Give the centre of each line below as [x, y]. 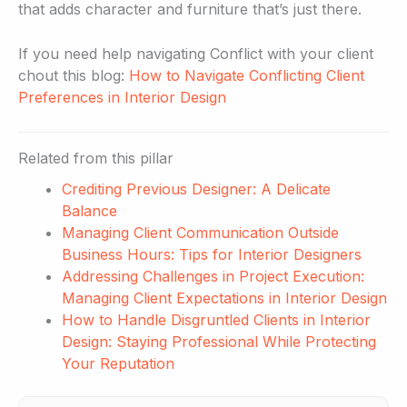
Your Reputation [118, 363]
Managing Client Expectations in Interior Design [224, 298]
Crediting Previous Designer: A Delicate [196, 189]
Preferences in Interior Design [122, 98]
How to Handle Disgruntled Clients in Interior [216, 319]
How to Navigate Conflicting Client [247, 76]
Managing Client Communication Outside [200, 232]
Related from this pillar [96, 158]
